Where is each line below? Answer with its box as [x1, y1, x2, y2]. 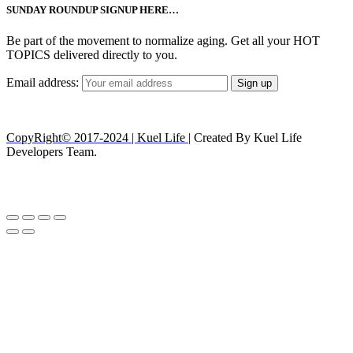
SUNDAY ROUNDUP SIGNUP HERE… [6, 4, 179, 17]
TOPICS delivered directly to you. [6, 48, 177, 62]
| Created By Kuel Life [188, 131, 302, 145]
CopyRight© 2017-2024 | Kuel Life [6, 131, 188, 145]
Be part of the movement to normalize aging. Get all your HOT [6, 34, 320, 48]
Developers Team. [6, 145, 97, 159]
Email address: [6, 76, 82, 90]
